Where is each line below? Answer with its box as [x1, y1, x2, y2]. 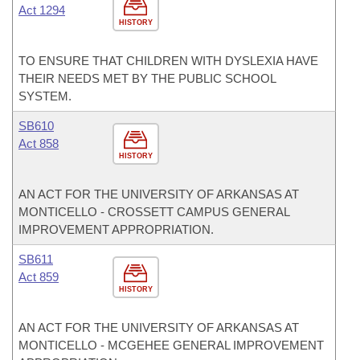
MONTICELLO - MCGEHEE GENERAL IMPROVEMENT [18, 338, 324, 352]
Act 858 [18, 137, 59, 150]
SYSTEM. [18, 89, 72, 103]
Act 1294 [18, 3, 65, 17]
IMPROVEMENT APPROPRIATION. [18, 223, 214, 236]
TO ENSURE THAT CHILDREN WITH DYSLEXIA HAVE [18, 54, 318, 67]
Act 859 [18, 270, 59, 284]
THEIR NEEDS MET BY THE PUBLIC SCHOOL [18, 72, 276, 85]
